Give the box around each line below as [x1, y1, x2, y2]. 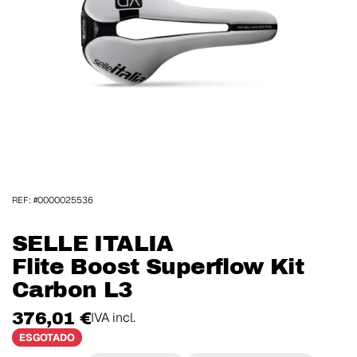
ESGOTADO [18, 330, 75, 344]
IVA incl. [91, 308, 136, 326]
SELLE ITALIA [12, 231, 174, 257]
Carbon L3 [12, 277, 133, 303]
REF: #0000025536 [12, 194, 93, 206]
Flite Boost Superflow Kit [12, 254, 304, 280]
